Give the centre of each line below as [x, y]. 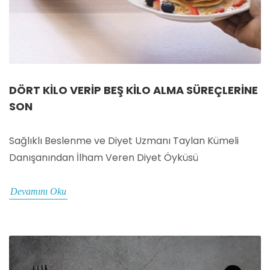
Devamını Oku [38, 192]
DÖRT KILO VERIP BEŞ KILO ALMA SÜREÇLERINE [133, 90]
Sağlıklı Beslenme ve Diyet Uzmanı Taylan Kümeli [124, 141]
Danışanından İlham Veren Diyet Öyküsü [104, 158]
